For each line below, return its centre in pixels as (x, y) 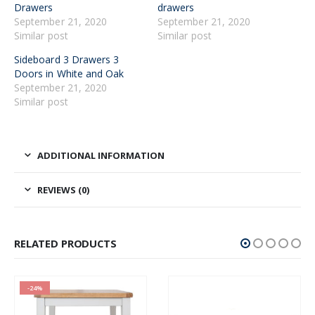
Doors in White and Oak (69, 73)
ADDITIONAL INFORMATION (101, 155)
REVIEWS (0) (63, 189)
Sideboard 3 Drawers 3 (67, 59)
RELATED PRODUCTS (65, 243)
